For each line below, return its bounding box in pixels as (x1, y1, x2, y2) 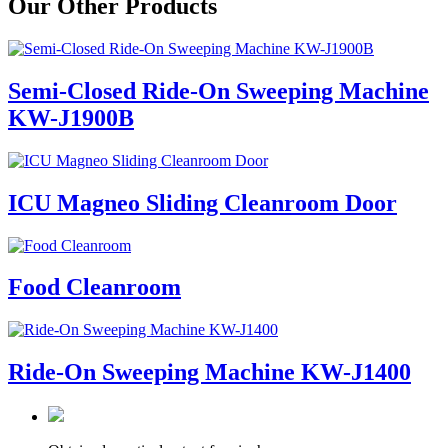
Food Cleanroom (8, 274, 181, 301)
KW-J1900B (8, 104, 134, 131)
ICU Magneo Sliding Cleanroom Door (8, 189, 397, 216)
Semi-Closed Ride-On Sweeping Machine (8, 77, 429, 104)
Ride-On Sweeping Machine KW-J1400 (8, 359, 411, 386)
